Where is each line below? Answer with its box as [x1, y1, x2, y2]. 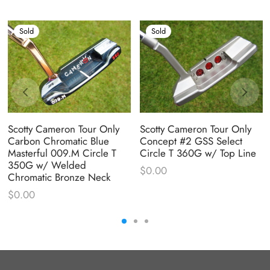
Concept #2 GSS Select [139, 133, 242, 148]
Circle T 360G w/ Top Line [139, 145, 256, 160]
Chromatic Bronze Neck [7, 169, 110, 184]
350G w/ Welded [7, 157, 86, 172]
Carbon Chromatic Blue [7, 133, 109, 148]
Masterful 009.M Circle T [7, 145, 116, 160]
